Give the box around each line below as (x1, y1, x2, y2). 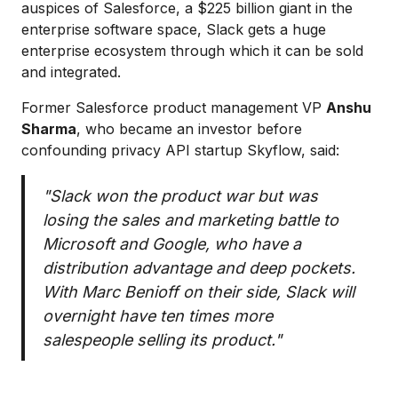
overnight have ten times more (43, 306, 273, 325)
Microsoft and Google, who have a (43, 234, 301, 253)
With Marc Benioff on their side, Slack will (43, 282, 354, 301)
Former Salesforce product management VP (21, 98, 326, 116)
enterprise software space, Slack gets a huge (21, 20, 326, 38)
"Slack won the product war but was (43, 186, 318, 205)
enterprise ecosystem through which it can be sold (21, 41, 363, 60)
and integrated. (21, 62, 121, 81)
